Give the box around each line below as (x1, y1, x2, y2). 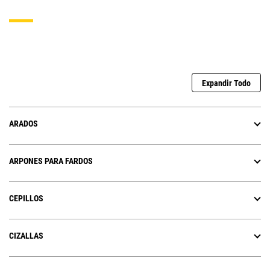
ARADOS (9, 119, 38, 129)
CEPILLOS (9, 193, 43, 204)
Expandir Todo (202, 78, 251, 89)
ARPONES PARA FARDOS (9, 156, 93, 166)
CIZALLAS (9, 231, 43, 241)
